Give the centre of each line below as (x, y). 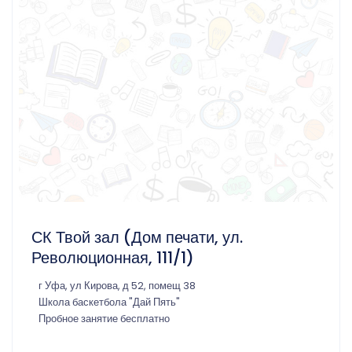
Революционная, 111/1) (113, 257)
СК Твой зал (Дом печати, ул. (137, 237)
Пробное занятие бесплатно (104, 318)
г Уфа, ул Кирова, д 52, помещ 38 (117, 285)
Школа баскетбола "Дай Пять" (109, 302)
